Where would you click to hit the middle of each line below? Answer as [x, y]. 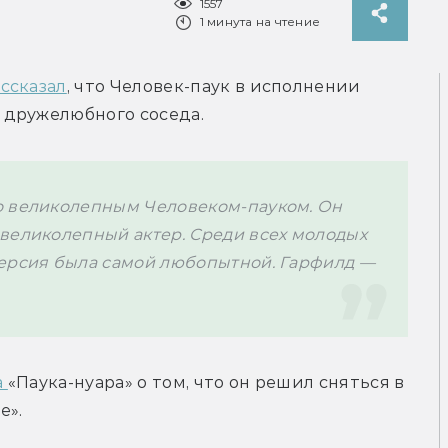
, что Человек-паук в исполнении [213, 87]
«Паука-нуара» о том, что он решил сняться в [206, 383]
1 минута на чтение [259, 22]
